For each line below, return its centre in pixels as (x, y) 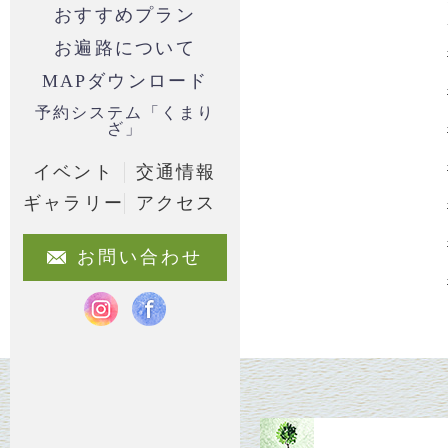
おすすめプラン (125, 15)
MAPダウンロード (125, 81)
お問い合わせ (140, 257)
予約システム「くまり (125, 112)
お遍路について (125, 48)
